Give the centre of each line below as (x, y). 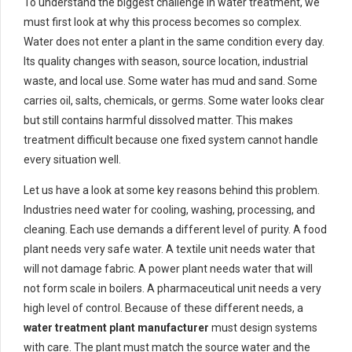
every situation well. (72, 160)
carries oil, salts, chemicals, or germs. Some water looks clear (174, 101)
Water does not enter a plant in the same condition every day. (174, 42)
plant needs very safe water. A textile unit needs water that (169, 249)
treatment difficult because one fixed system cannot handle (171, 140)
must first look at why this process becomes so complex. (163, 22)
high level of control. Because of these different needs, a (163, 308)
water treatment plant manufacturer (116, 328)
